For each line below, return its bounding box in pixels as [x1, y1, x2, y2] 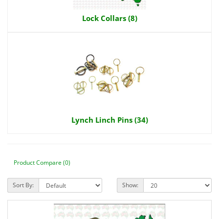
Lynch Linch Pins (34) [71, 115, 148, 125]
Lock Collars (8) [82, 13, 137, 23]
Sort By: [13, 181, 34, 189]
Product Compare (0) [14, 158, 70, 167]
